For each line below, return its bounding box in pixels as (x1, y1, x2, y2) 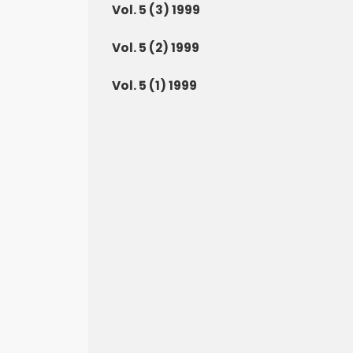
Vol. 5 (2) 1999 (112, 39, 199, 56)
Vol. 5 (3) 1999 (112, 2, 200, 18)
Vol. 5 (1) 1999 (112, 77, 197, 94)
